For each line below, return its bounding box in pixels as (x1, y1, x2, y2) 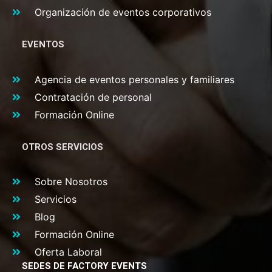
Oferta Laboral (35, 245, 102, 258)
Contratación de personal (35, 90, 152, 103)
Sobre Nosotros (35, 175, 107, 188)
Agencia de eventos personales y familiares (35, 73, 234, 86)
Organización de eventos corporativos (35, 6, 211, 19)
